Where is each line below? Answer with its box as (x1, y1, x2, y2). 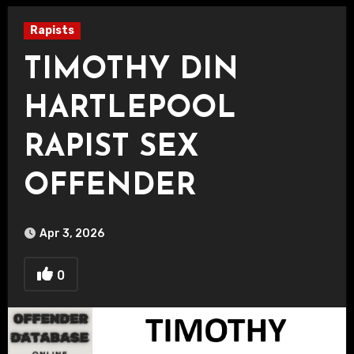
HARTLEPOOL (23, 94, 236, 125)
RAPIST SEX (23, 133, 199, 164)
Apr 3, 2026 (39, 227, 104, 240)
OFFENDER (23, 171, 196, 202)
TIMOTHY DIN (23, 55, 239, 86)
